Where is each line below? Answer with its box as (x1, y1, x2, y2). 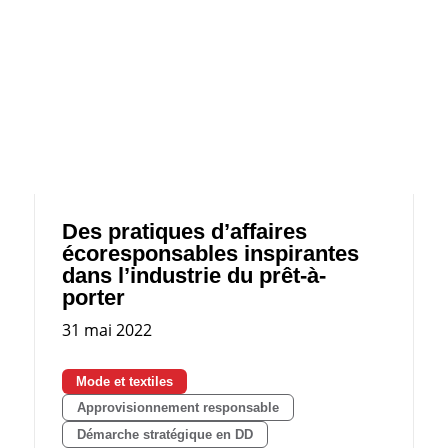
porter (61, 284, 125, 310)
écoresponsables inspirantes (61, 240, 359, 266)
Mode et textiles (75, 373, 173, 389)
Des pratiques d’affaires (61, 218, 307, 244)
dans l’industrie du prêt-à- (61, 262, 326, 288)
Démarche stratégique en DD (76, 426, 253, 442)
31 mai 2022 (61, 318, 152, 341)
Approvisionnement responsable (76, 399, 279, 415)
